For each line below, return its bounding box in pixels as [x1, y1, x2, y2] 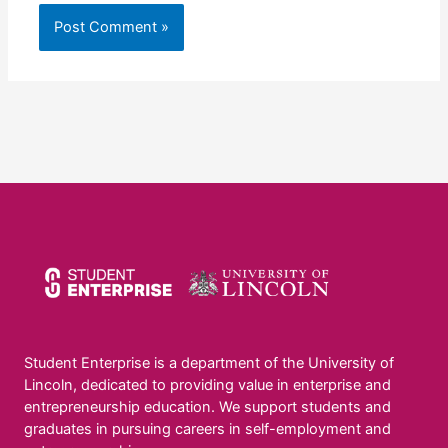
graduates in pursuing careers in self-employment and [24, 420, 391, 439]
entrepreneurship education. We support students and [24, 398, 391, 417]
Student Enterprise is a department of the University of [24, 354, 394, 373]
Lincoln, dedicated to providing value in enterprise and [24, 376, 391, 395]
